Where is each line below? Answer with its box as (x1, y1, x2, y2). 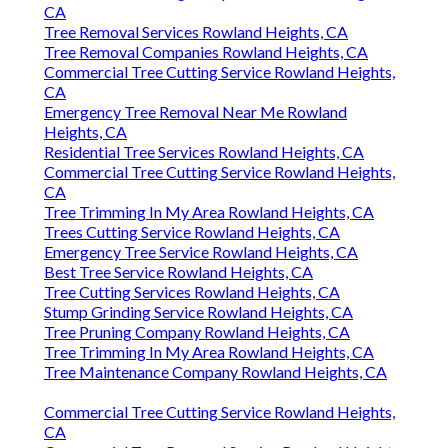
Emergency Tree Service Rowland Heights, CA (44, 242, 358, 262)
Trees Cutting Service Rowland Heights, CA (44, 222, 340, 242)
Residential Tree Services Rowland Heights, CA (44, 142, 364, 162)
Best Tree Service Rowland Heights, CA (44, 262, 313, 282)
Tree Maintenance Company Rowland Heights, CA (44, 362, 387, 382)
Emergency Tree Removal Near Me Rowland (44, 102, 347, 122)
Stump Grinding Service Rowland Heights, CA (44, 302, 353, 322)
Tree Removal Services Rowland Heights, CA (44, 22, 348, 42)
